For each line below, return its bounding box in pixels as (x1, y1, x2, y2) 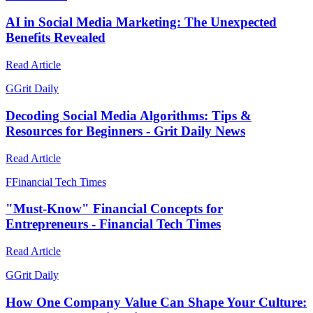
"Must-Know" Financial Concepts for (6, 201, 223, 217)
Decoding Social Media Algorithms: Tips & (6, 108, 252, 123)
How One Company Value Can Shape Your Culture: (6, 294, 307, 310)
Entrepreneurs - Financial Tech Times (6, 217, 221, 232)
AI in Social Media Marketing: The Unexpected (6, 15, 277, 30)
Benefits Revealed (6, 30, 105, 45)
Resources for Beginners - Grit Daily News (6, 123, 245, 138)
